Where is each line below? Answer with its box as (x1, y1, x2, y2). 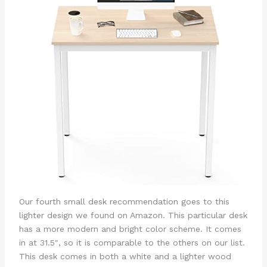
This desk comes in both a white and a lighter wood (18, 251, 231, 261)
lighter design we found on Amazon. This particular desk (18, 210, 247, 220)
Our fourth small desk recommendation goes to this (18, 196, 229, 206)
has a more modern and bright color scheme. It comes (18, 223, 241, 234)
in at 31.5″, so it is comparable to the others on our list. (18, 237, 245, 247)
